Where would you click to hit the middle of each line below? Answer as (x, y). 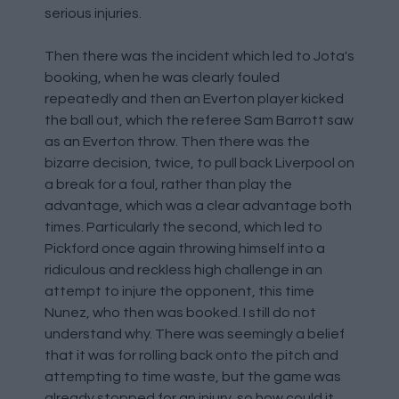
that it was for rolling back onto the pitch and (191, 355)
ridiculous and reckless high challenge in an (183, 269)
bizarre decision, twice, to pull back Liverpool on (199, 163)
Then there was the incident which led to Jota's (199, 56)
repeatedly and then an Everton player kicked (194, 98)
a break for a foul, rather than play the (168, 184)
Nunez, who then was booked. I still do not (180, 312)
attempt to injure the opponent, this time (179, 291)
